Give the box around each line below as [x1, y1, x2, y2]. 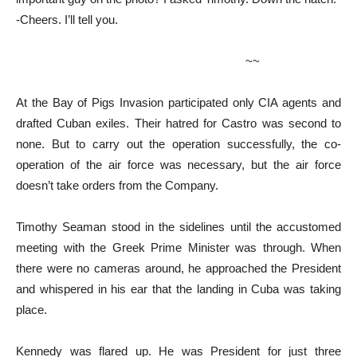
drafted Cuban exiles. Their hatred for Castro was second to [16, 116, 341, 130]
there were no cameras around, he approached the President [16, 261, 341, 275]
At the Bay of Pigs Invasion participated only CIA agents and [16, 95, 341, 109]
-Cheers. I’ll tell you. [16, 12, 118, 26]
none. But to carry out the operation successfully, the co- [16, 136, 341, 151]
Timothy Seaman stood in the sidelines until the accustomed [16, 219, 341, 233]
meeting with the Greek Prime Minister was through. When [16, 240, 341, 254]
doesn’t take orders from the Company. [16, 178, 218, 192]
